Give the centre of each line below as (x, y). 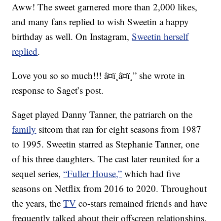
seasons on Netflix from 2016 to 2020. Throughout (110, 188)
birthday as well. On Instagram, (72, 37)
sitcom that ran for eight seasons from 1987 (119, 129)
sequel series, (38, 174)
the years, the (38, 203)
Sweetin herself (160, 37)
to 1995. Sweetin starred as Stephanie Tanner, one (106, 144)
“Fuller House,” (93, 174)
